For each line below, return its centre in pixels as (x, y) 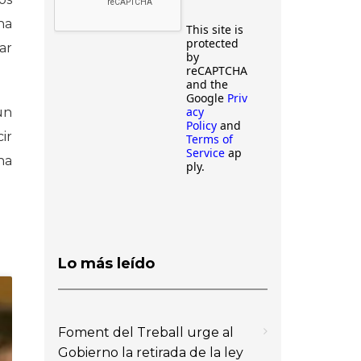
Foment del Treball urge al (146, 332)
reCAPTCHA (217, 71)
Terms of (210, 139)
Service (205, 153)
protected (212, 43)
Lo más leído (106, 263)
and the (207, 84)
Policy (201, 125)
